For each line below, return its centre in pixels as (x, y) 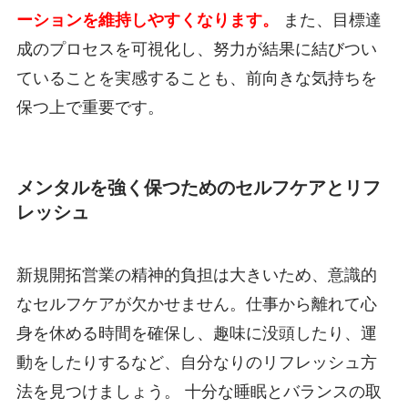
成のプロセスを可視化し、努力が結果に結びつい (196, 49)
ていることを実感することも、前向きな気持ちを (196, 78)
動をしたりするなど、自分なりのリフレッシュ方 (196, 363)
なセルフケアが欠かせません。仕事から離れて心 (196, 305)
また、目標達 (330, 20)
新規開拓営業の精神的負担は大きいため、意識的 (196, 275)
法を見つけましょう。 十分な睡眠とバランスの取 (199, 392)
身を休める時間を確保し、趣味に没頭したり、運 (196, 334)
